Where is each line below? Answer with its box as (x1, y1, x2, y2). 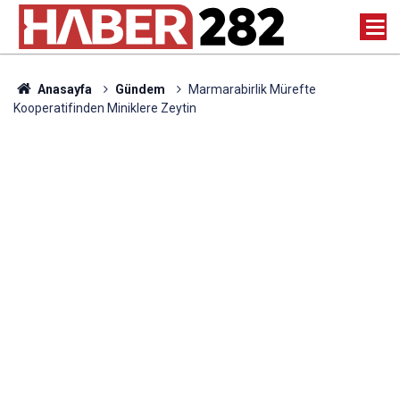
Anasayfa (34, 82, 92, 96)
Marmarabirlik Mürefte (187, 82, 316, 96)
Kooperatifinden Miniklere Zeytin (13, 101, 196, 115)
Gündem (114, 82, 165, 96)
